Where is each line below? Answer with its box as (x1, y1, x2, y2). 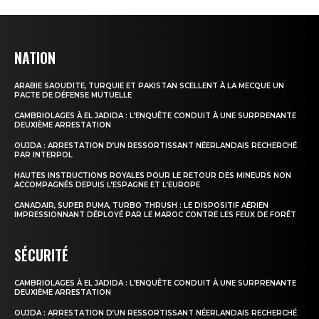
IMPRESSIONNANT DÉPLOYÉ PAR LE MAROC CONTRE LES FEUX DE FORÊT (14, 210, 296, 220)
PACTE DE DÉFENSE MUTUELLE (14, 90, 132, 100)
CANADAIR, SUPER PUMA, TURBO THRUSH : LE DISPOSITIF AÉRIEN (14, 201, 268, 211)
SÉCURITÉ (14, 244, 68, 266)
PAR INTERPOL (14, 150, 73, 160)
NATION (14, 47, 56, 69)
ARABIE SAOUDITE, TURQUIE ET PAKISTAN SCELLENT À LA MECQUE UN (14, 81, 284, 91)
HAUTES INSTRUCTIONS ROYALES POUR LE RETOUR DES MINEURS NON (14, 171, 291, 181)
